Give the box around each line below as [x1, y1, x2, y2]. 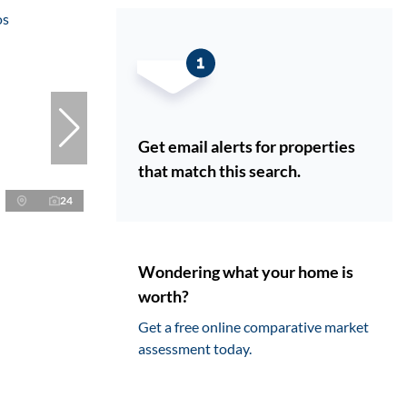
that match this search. [138, 161, 301, 182]
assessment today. [138, 340, 252, 358]
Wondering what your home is [138, 262, 353, 283]
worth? [138, 286, 189, 307]
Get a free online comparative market [138, 318, 369, 336]
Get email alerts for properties [138, 136, 355, 157]
